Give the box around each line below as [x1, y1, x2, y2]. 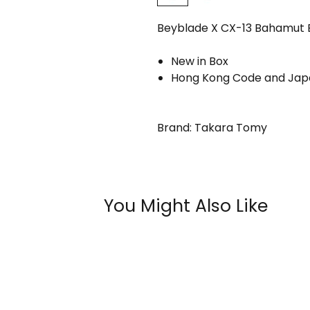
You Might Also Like [104, 194, 268, 218]
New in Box [171, 53, 228, 69]
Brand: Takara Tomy [157, 120, 267, 136]
